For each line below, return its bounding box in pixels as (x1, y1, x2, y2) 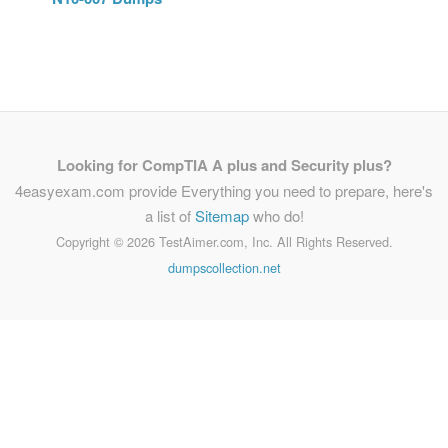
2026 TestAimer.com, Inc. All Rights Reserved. (126, 232, 393, 251)
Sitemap (194, 205, 249, 226)
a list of (144, 205, 195, 226)
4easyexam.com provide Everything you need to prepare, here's (15, 180, 433, 201)
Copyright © (55, 232, 127, 251)
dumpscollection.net (167, 258, 281, 277)
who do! (248, 205, 304, 226)
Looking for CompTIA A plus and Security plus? (56, 154, 392, 176)
